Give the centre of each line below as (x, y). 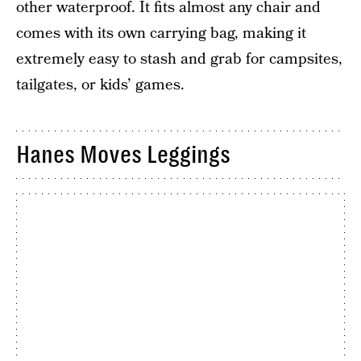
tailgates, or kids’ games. (100, 85)
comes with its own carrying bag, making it (161, 34)
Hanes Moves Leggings (123, 155)
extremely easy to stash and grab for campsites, (179, 60)
